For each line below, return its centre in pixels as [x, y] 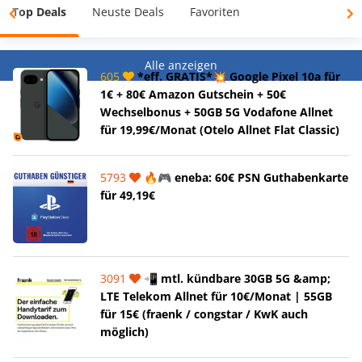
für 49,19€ [128, 195]
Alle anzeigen [181, 65]
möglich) [124, 331]
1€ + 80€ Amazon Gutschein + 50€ [193, 94]
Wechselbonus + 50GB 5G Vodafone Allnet [217, 112]
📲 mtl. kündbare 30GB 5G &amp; [236, 278]
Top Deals [39, 11]
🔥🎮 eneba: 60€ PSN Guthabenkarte [244, 177]
